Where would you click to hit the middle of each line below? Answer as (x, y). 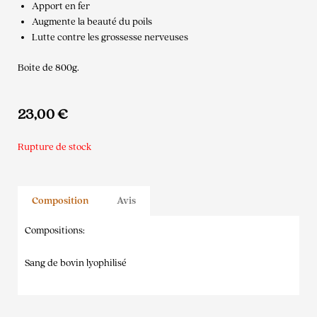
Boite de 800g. (48, 68)
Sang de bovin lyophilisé (76, 263)
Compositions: (55, 230)
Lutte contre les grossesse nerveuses (110, 38)
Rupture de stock (54, 147)
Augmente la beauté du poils (92, 22)
